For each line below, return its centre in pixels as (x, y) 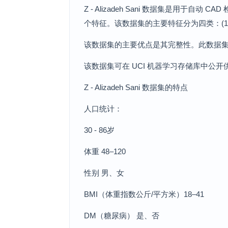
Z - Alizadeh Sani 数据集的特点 (136, 87)
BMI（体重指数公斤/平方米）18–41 (144, 194)
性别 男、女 (104, 173)
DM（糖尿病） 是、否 (122, 216)
